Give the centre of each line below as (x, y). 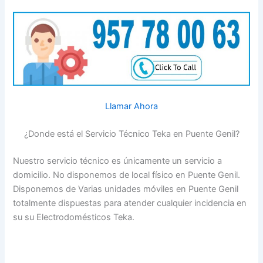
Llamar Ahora (131, 107)
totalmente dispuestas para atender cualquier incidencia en (130, 203)
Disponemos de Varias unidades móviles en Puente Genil (126, 189)
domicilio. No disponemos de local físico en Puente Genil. (127, 175)
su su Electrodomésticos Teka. (74, 218)
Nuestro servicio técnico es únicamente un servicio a (118, 161)
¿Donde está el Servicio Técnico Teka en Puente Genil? (131, 134)
